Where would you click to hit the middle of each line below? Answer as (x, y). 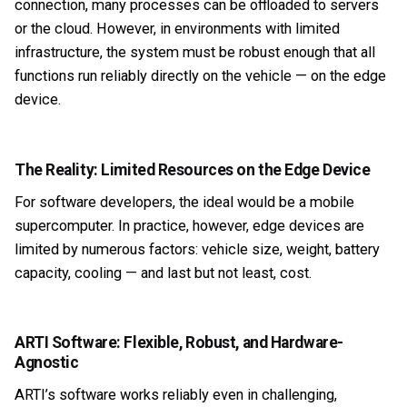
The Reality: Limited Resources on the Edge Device (194, 169)
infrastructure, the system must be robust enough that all (195, 53)
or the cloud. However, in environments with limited (177, 29)
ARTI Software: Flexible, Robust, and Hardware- (179, 342)
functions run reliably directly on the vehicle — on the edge (200, 76)
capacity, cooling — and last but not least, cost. (165, 273)
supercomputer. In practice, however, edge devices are (189, 225)
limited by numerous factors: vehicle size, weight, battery (197, 249)
